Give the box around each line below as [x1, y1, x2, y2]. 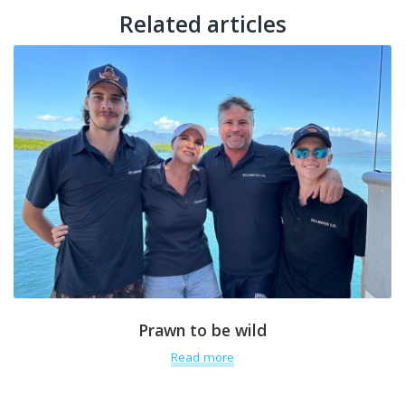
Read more [171, 348, 234, 365]
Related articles [118, 9, 287, 40]
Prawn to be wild [138, 319, 267, 342]
